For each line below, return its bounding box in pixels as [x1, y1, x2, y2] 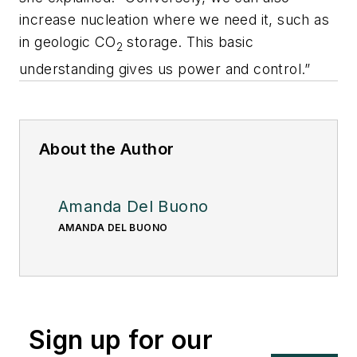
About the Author [39, 139, 175, 159]
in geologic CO [19, 33, 116, 51]
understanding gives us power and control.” [19, 60, 311, 77]
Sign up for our [29, 324, 213, 355]
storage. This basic [123, 33, 254, 51]
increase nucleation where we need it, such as [19, 11, 329, 29]
